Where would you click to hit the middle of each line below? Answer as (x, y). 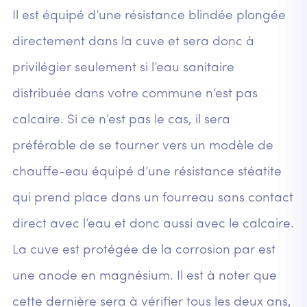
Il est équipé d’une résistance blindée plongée (149, 16)
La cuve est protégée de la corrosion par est (144, 251)
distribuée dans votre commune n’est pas (135, 95)
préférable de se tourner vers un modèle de (143, 147)
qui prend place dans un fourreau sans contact (152, 199)
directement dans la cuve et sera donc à (133, 42)
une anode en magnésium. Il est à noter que (144, 277)
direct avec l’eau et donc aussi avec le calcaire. (153, 225)
